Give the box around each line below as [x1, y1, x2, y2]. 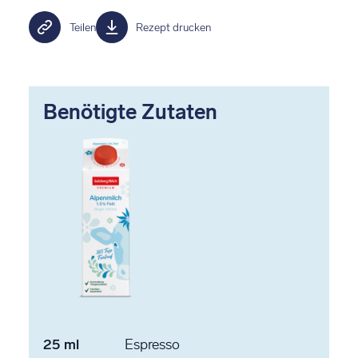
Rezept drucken [136, 20, 211, 34]
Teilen [69, 20, 96, 34]
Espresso [125, 335, 180, 353]
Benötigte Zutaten [43, 100, 217, 125]
